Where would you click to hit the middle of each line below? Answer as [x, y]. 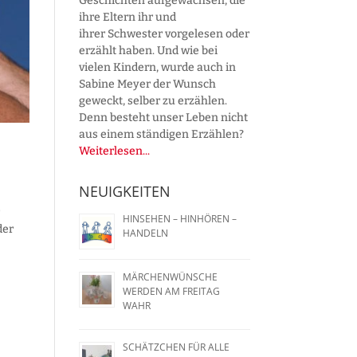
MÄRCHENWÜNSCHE [170, 277]
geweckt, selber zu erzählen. [153, 100]
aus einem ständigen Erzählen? [161, 134]
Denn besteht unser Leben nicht [163, 117]
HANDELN [145, 233]
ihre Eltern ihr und [127, 17]
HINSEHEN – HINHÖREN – [179, 218]
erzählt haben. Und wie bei [148, 50]
